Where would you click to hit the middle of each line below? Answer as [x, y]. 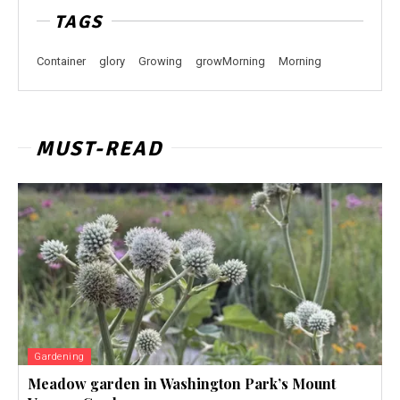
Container [61, 62]
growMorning [230, 62]
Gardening [59, 357]
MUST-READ [99, 149]
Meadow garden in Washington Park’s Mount [182, 384]
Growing [160, 62]
